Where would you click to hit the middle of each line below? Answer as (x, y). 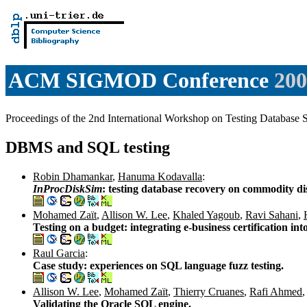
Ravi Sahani (272, 214)
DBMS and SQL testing (88, 147)
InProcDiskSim (67, 188)
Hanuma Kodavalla (160, 176)
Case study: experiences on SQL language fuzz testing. (158, 265)
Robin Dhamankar (73, 176)
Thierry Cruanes (209, 291)
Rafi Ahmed (276, 291)
